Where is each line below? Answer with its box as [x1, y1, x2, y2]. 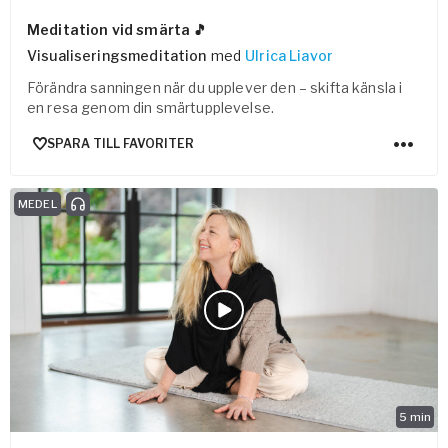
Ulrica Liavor [245, 46, 334, 64]
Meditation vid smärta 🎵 [27, 20, 208, 38]
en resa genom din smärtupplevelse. [27, 98, 275, 116]
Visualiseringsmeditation [27, 46, 207, 64]
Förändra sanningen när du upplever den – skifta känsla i [27, 78, 403, 96]
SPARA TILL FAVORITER [47, 136, 194, 152]
